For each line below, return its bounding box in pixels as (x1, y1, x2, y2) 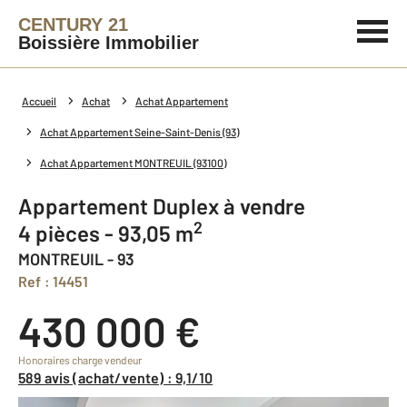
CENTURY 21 (18, 15, 128, 35)
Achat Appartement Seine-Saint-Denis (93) (40, 125, 239, 138)
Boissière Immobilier (18, 33, 199, 53)
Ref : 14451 (27, 273, 88, 290)
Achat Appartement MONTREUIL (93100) (40, 156, 226, 169)
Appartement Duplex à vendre (33, 193, 305, 219)
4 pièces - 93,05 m (31, 220, 194, 246)
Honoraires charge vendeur (18, 353, 142, 366)
